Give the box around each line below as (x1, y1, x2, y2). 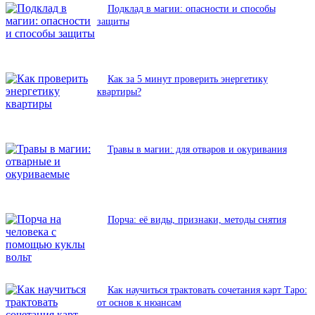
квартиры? (96, 86, 141, 98)
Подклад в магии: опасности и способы (107, 4, 276, 15)
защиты (96, 16, 129, 27)
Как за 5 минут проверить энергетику (107, 74, 268, 85)
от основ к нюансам (96, 297, 181, 309)
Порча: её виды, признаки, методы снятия (107, 214, 286, 226)
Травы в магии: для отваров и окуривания (107, 144, 287, 155)
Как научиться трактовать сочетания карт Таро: (107, 285, 307, 296)
